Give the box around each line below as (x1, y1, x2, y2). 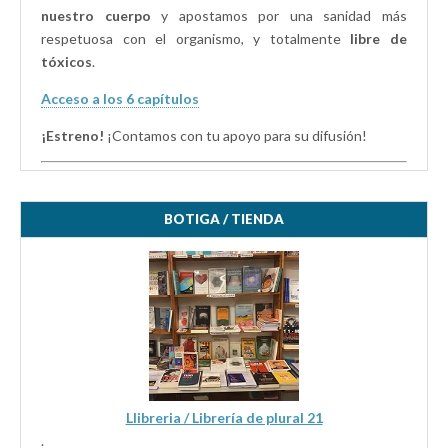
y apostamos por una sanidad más (150, 6, 408, 24)
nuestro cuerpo (41, 6, 151, 24)
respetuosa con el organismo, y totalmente (41, 29, 351, 47)
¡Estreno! (41, 126, 104, 144)
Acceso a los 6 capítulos (41, 89, 199, 107)
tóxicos (41, 52, 92, 70)
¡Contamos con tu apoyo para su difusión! (104, 126, 367, 144)
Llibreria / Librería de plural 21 (125, 409, 323, 427)
